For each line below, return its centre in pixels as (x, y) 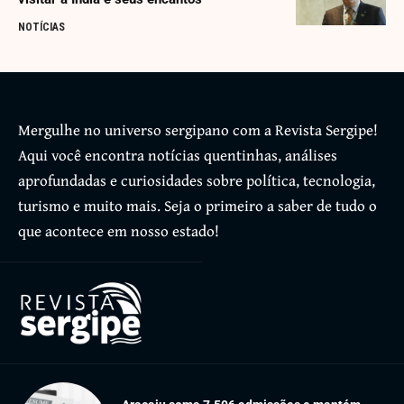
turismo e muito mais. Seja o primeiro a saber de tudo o (197, 206)
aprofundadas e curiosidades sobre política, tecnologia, (197, 180)
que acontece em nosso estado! (119, 231)
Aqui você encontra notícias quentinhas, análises (178, 155)
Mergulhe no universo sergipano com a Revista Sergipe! (198, 130)
